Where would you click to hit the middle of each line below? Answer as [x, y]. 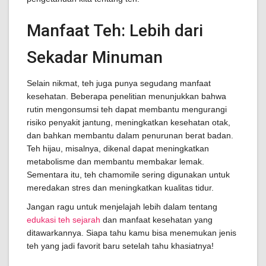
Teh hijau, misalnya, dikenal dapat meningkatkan [118, 148]
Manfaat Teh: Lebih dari [115, 31]
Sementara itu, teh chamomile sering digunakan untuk [128, 175]
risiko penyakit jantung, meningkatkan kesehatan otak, [129, 122]
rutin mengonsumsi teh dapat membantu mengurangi [127, 109]
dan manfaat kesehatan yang [156, 220]
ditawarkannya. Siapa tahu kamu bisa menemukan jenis [132, 233]
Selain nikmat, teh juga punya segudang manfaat [119, 83]
